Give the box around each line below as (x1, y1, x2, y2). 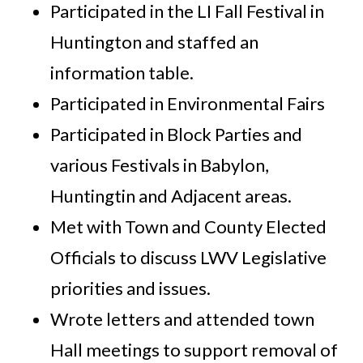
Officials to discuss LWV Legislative (50, 246, 327, 269)
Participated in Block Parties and (50, 123, 303, 146)
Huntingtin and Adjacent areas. (50, 185, 293, 207)
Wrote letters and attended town (50, 308, 315, 331)
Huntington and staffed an (50, 31, 259, 53)
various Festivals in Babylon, (50, 154, 270, 177)
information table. (50, 62, 194, 84)
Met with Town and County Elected (50, 216, 327, 238)
